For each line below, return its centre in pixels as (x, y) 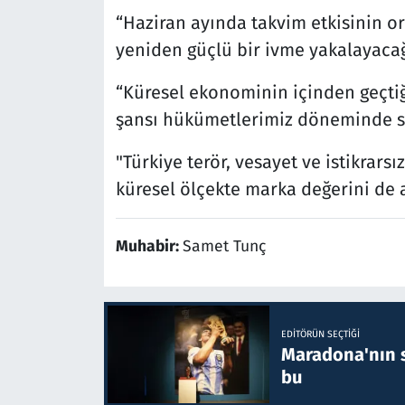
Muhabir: (149, 247)
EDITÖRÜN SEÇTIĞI (320, 334)
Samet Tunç (224, 247)
